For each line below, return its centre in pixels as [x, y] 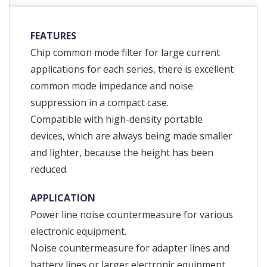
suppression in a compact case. [100, 102]
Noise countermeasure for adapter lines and [130, 248]
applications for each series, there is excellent [132, 69]
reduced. [49, 169]
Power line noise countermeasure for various [132, 214]
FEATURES [53, 35]
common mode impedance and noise [112, 86]
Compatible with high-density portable [117, 119]
